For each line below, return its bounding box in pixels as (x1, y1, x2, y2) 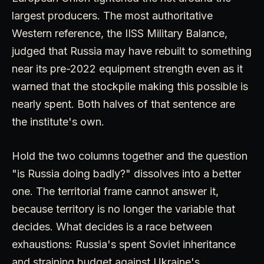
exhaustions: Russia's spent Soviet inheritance (12, 237, 236, 250)
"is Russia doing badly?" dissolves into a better (12, 167, 241, 180)
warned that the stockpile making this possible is (12, 80, 248, 93)
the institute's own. (12, 115, 104, 128)
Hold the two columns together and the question (12, 149, 247, 162)
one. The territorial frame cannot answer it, (12, 184, 219, 197)
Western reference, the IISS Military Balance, (12, 27, 227, 39)
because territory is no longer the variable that (12, 202, 235, 215)
